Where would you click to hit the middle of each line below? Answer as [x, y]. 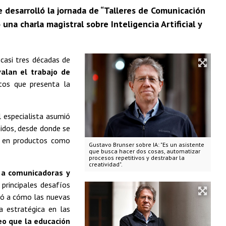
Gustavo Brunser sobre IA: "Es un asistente [146, 145]
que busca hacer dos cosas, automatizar [144, 151]
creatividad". [105, 164]
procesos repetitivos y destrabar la [136, 158]
